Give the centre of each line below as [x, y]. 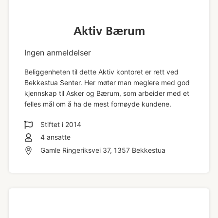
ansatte [57, 137]
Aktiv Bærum [109, 31]
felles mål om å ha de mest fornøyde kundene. [98, 104]
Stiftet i [53, 124]
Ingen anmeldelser [57, 52]
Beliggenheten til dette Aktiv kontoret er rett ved [101, 72]
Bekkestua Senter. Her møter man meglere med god [107, 82]
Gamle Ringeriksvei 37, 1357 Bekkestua [103, 150]
